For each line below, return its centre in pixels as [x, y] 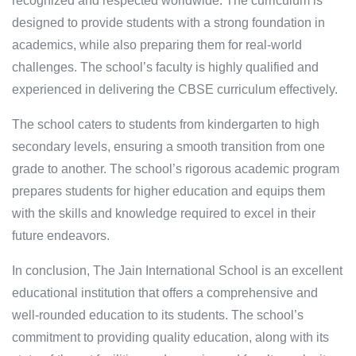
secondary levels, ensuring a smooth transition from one [168, 147]
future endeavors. [61, 236]
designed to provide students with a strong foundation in [168, 23]
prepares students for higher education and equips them [168, 192]
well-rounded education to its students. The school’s [158, 315]
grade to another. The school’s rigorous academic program [176, 169]
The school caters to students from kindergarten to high [166, 125]
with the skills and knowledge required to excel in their [164, 214]
